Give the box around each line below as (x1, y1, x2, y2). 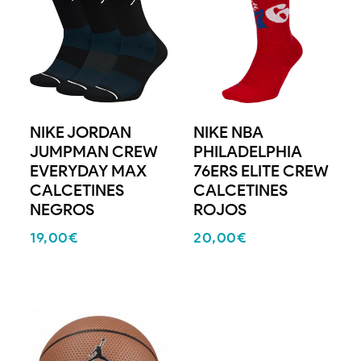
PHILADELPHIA (193, 142, 303, 162)
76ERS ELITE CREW (193, 161, 330, 181)
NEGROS (30, 200, 95, 220)
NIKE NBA (193, 122, 264, 143)
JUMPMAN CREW (30, 142, 159, 162)
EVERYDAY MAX (30, 161, 147, 181)
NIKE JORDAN (30, 122, 132, 143)
